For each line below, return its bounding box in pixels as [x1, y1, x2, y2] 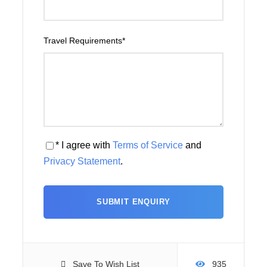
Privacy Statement [44, 156, 120, 167]
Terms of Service [113, 140, 183, 151]
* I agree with [55, 140, 113, 151]
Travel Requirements [44, 36, 122, 46]
